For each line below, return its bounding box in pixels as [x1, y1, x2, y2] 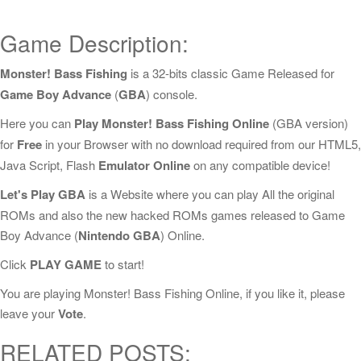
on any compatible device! [190, 156, 330, 173]
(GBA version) [269, 114, 348, 131]
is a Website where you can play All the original [85, 185, 334, 202]
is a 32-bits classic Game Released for [127, 64, 334, 81]
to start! [102, 255, 144, 272]
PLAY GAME [30, 255, 102, 273]
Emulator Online [98, 156, 190, 174]
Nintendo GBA [78, 226, 160, 244]
